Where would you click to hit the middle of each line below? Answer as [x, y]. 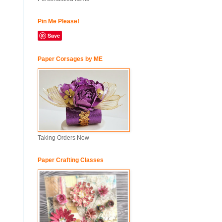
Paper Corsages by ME [70, 59]
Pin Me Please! [58, 21]
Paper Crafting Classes [71, 160]
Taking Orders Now [63, 138]
